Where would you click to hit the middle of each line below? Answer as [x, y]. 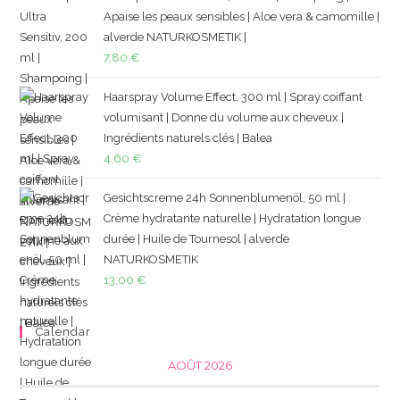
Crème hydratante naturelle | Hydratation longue [233, 218]
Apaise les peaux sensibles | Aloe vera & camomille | [242, 16]
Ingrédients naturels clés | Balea [188, 137]
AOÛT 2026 [200, 365]
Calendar [64, 331]
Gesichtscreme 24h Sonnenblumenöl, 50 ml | [225, 197]
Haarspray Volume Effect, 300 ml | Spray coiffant [233, 96]
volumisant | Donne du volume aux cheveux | [224, 117]
